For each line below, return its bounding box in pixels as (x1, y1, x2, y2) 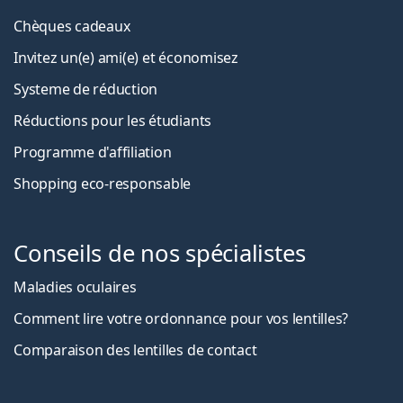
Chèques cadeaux (13, 16, 130, 37)
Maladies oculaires (13, 277, 137, 298)
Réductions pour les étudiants (13, 111, 212, 131)
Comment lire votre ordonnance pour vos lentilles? (13, 309, 349, 329)
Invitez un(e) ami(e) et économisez (13, 48, 238, 68)
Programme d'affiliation (13, 142, 172, 163)
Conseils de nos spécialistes (13, 237, 306, 270)
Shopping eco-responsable (13, 174, 192, 194)
